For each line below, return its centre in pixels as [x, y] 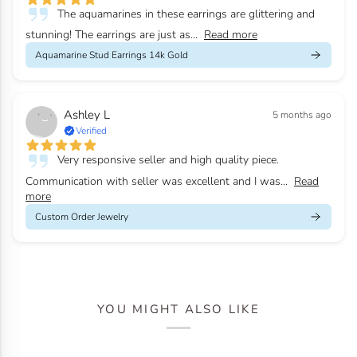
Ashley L [87, 114]
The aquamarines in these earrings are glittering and [186, 14]
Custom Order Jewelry [82, 216]
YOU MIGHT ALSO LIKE [178, 310]
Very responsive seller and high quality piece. [168, 160]
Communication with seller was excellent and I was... [157, 181]
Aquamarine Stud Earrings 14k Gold [112, 55]
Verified [91, 131]
